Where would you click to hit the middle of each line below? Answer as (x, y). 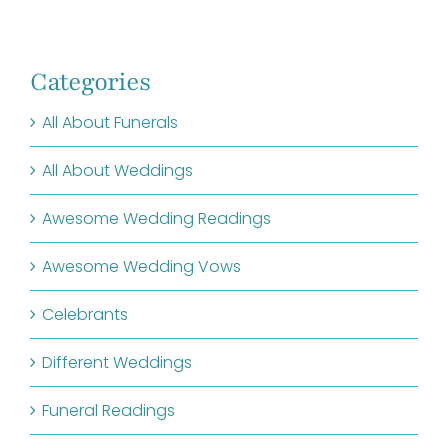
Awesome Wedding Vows (141, 266)
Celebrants (84, 314)
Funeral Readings (108, 410)
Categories (89, 81)
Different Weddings (116, 362)
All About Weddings (117, 170)
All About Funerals (109, 122)
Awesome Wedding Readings (156, 218)
